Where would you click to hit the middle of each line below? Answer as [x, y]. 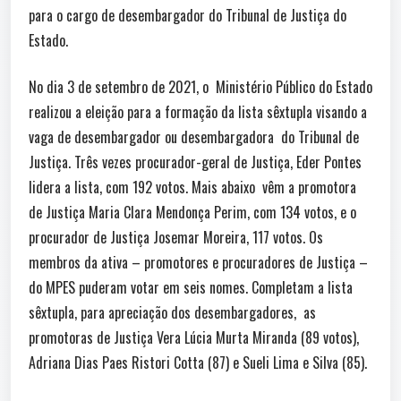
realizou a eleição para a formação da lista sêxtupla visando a [198, 111]
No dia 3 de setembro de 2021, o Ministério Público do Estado [200, 86]
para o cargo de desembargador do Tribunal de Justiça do [188, 15]
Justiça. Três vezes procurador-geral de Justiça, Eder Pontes [195, 162]
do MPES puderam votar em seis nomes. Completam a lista [191, 287]
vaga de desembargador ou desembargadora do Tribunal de [194, 137]
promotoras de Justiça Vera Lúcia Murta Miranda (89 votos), [194, 337]
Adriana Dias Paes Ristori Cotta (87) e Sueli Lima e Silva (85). [198, 362]
